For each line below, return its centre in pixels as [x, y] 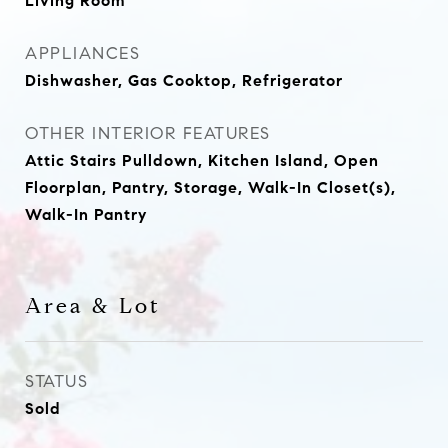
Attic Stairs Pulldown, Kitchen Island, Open [202, 160]
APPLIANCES [82, 53]
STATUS [56, 381]
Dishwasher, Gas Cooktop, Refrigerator [184, 80]
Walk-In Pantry [86, 214]
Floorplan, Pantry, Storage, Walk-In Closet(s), [210, 187]
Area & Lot [93, 306]
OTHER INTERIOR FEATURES [148, 133]
